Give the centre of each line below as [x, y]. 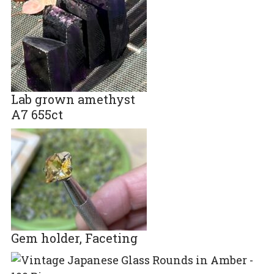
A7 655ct [37, 114]
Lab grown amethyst [73, 99]
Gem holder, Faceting [74, 238]
